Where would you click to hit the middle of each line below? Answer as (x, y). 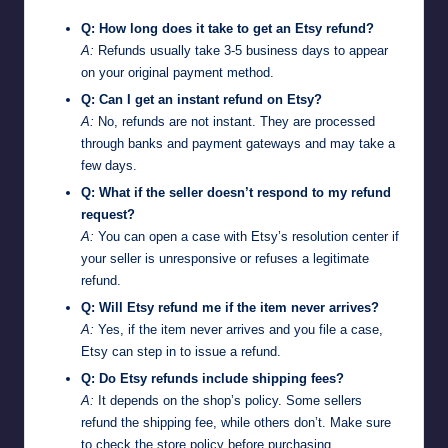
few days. (109, 165)
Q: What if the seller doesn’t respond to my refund (236, 192)
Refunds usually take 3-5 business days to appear (241, 50)
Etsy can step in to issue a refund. (181, 352)
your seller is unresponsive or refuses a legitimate (225, 258)
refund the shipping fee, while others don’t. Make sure (236, 423)
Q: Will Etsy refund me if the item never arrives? (230, 308)
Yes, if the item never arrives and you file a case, (238, 330)
